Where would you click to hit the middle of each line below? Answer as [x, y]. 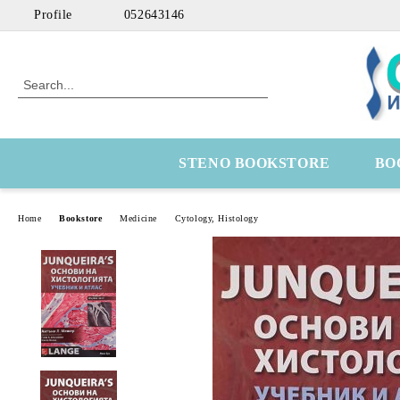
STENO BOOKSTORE [254, 163]
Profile [53, 15]
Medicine [138, 218]
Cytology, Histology [217, 218]
